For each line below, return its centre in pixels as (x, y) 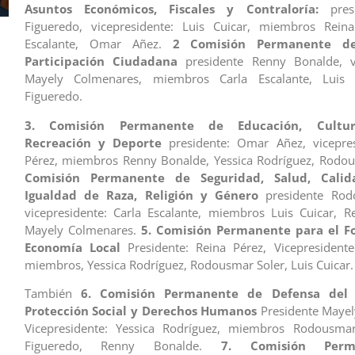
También (48, 293)
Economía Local (72, 247)
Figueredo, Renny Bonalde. (122, 345)
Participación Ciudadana (101, 61)
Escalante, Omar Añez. (98, 44)
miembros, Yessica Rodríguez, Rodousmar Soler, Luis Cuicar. (189, 264)
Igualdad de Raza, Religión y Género (141, 195)
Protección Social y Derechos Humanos (141, 310)
